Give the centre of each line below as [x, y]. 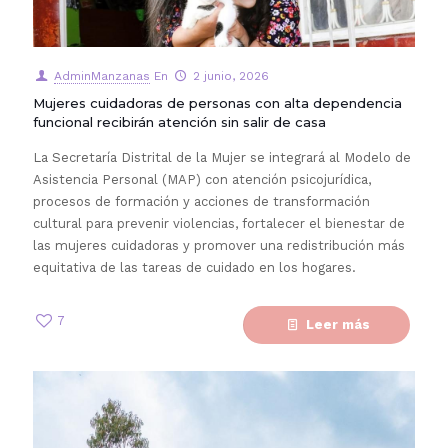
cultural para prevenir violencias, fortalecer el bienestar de [219, 223]
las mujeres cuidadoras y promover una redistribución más [219, 245]
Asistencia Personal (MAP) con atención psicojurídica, [202, 179]
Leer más [338, 324]
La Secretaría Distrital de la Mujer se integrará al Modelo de [222, 157]
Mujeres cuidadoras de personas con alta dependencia [217, 103]
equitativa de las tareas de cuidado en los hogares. [194, 267]
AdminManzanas [101, 76]
